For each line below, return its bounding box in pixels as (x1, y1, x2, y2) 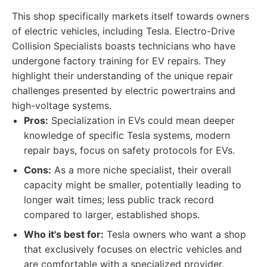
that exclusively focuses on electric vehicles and (24, 243, 242, 255)
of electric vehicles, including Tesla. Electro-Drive (12, 25, 235, 37)
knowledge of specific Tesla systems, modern (24, 129, 230, 141)
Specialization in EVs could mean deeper (48, 114, 235, 126)
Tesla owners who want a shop (104, 228, 246, 240)
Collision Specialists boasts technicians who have (12, 40, 235, 52)
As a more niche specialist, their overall (51, 164, 231, 176)
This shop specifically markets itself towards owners (12, 10, 249, 22)
